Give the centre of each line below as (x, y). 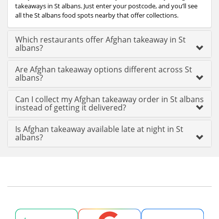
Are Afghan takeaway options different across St (104, 69)
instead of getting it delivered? (71, 108)
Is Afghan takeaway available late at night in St (99, 129)
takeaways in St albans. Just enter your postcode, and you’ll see (106, 6)
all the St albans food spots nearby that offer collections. (97, 15)
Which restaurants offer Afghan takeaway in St (100, 40)
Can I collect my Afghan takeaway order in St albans (109, 99)
